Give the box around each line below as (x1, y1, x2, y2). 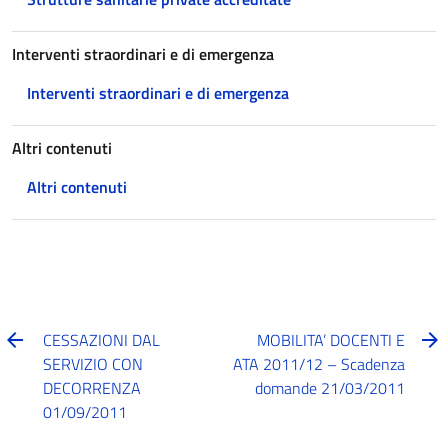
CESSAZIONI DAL (43, 328, 161, 352)
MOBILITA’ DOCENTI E (256, 328, 405, 352)
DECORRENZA (43, 376, 142, 400)
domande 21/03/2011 (254, 376, 405, 400)
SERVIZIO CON (43, 352, 144, 376)
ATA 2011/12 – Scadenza (232, 352, 405, 376)
